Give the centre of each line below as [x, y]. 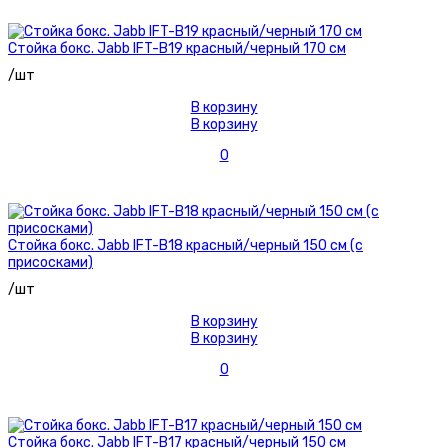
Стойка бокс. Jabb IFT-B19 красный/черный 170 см [177, 49]
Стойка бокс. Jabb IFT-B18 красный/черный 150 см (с [185, 246]
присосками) [50, 263]
